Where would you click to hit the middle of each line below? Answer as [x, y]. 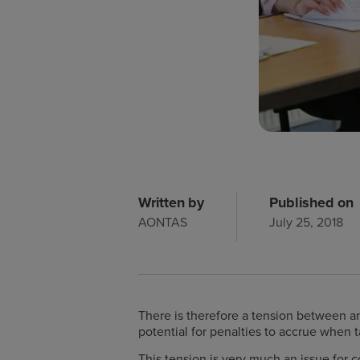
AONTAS [163, 221]
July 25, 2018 [307, 221]
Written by [171, 202]
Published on [311, 202]
